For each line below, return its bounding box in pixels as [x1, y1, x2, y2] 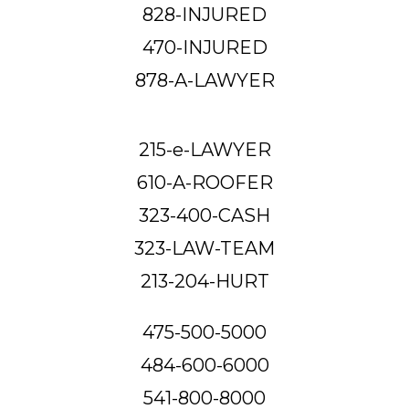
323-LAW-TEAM [134, 236, 275, 259]
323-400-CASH [139, 204, 270, 226]
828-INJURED [142, 3, 267, 26]
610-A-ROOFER [136, 171, 273, 194]
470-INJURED [142, 36, 267, 58]
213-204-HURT [140, 269, 269, 292]
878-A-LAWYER [134, 68, 275, 91]
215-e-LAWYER [138, 138, 271, 161]
